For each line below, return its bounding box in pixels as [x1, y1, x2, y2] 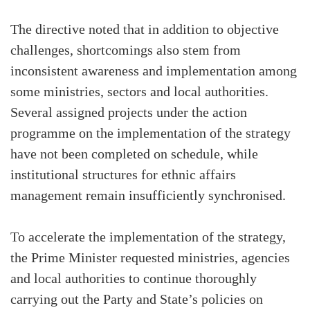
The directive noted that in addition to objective [10, 22, 279, 38]
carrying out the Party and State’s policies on [10, 292, 263, 308]
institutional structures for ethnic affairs [10, 167, 236, 183]
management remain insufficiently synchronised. [10, 188, 286, 204]
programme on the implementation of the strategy [10, 126, 291, 142]
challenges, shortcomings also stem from [10, 43, 241, 59]
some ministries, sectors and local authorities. [10, 84, 268, 100]
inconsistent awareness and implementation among [10, 64, 297, 80]
